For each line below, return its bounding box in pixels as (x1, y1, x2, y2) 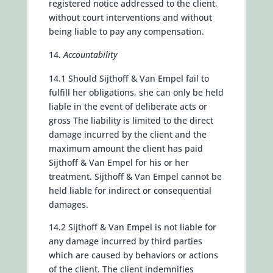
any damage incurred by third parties (48, 235, 202, 247)
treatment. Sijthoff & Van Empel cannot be (48, 171, 222, 182)
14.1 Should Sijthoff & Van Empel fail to (48, 73, 209, 84)
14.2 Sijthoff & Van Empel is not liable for (48, 221, 216, 233)
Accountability (63, 49, 118, 60)
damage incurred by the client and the (48, 129, 207, 140)
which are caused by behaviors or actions (48, 249, 218, 261)
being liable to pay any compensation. (48, 26, 204, 37)
